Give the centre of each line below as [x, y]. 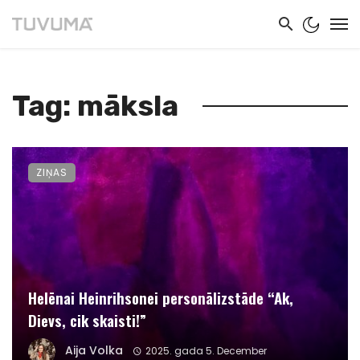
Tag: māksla [95, 106]
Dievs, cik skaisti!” [87, 320]
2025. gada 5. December [206, 351]
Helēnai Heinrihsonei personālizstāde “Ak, [161, 298]
